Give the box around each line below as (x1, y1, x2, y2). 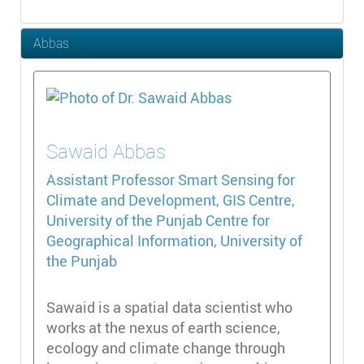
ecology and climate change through (46, 338, 285, 358)
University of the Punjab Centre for (46, 210, 270, 230)
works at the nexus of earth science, (46, 318, 280, 338)
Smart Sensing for (178, 169, 295, 189)
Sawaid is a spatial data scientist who (46, 297, 292, 318)
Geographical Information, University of (46, 230, 302, 250)
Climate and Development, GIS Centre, (46, 189, 295, 210)
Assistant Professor (46, 169, 178, 189)
